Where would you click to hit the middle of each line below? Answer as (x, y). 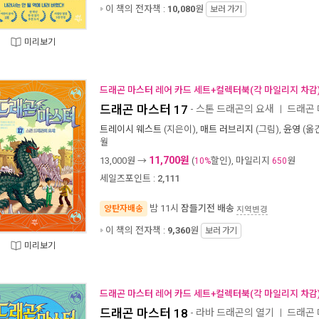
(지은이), (181, 129)
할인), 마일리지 (241, 161)
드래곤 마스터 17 (144, 110)
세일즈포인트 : (127, 178)
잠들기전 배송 (208, 208)
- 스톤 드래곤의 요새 (231, 109)
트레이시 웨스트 (131, 129)
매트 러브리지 (227, 129)
